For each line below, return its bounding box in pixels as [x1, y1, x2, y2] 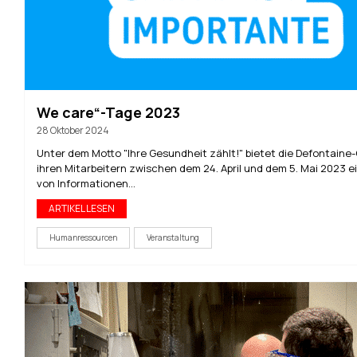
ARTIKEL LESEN [49, 201, 115, 215]
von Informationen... [37, 175, 135, 190]
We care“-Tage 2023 [37, 102, 180, 122]
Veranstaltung [147, 231, 199, 243]
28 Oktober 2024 [37, 123, 109, 137]
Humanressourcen [49, 231, 117, 243]
